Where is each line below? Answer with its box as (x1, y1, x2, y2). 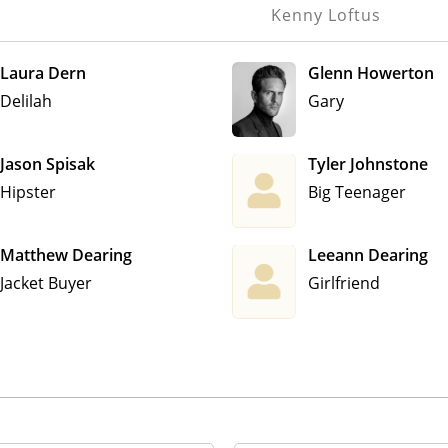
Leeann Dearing (308, 243, 428, 266)
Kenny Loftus (271, 3, 382, 26)
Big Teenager (308, 180, 406, 203)
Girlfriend (308, 271, 380, 294)
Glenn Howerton (308, 61, 434, 84)
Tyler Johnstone (308, 152, 428, 175)
